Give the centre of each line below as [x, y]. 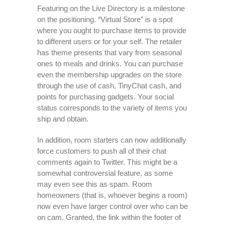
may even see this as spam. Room [95, 184]
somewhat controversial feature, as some [105, 173]
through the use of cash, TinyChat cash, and [109, 86]
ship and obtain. [63, 119]
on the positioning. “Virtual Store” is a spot [105, 19]
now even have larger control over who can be [113, 206]
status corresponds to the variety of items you [112, 108]
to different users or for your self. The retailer [109, 41]
